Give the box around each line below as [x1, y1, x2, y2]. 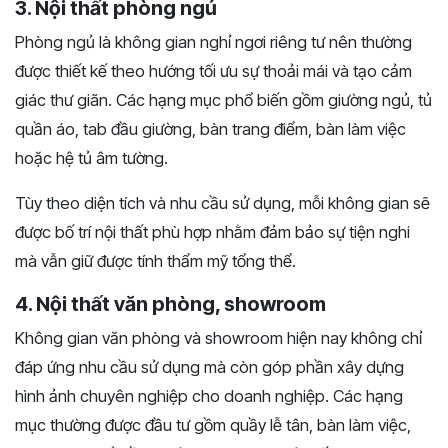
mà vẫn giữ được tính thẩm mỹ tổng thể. [15, 251, 296, 272]
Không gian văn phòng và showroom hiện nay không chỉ [15, 328, 422, 349]
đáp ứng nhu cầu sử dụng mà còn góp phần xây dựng [15, 357, 404, 378]
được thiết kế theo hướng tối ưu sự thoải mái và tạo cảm [15, 61, 412, 82]
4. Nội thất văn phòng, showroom [15, 292, 326, 317]
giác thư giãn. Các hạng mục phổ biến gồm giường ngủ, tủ [15, 90, 432, 111]
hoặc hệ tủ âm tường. [15, 148, 168, 169]
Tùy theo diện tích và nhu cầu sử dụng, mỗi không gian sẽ [15, 193, 430, 214]
